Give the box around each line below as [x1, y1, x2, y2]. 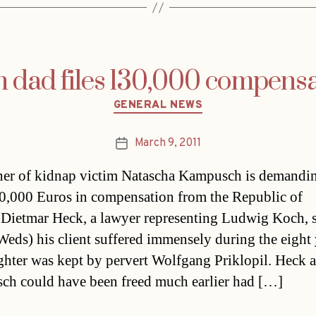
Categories [157, 91, 219, 108]
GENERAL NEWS [113, 99, 203, 113]
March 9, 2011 [134, 135, 201, 150]
